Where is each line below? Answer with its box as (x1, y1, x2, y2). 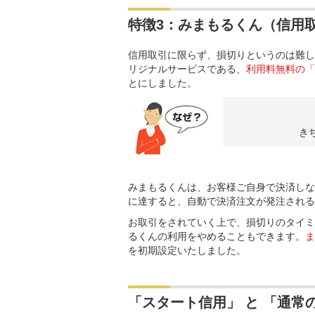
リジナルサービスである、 (128, 63, 246, 75)
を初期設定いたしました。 (128, 245, 246, 256)
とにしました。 (128, 77, 197, 89)
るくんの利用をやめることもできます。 (128, 231, 305, 242)
